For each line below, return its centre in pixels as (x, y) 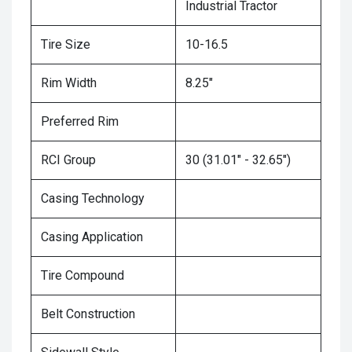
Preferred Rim (80, 122)
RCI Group (68, 160)
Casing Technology (93, 199)
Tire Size (66, 45)
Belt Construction (88, 314)
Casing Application (92, 237)
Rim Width (69, 83)
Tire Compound (82, 276)
